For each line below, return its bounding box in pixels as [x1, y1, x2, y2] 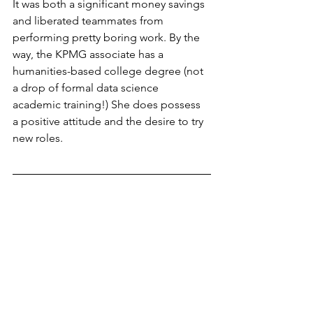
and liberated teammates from [13, 13, 166, 27]
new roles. [13, 131, 63, 145]
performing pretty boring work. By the [13, 30, 203, 44]
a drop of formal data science [13, 80, 161, 94]
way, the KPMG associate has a [13, 47, 166, 61]
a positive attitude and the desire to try [13, 114, 206, 128]
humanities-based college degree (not [13, 64, 206, 78]
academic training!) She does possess [13, 97, 203, 111]
